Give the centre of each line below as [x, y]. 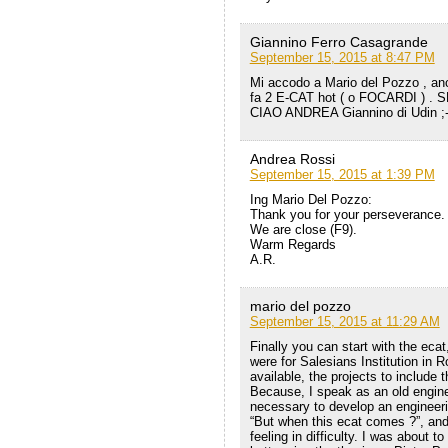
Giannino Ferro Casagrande [338, 42]
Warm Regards [292, 245]
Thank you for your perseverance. [347, 215]
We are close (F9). [303, 230]
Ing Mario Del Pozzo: [310, 200]
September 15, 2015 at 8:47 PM [342, 58]
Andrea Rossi [292, 159]
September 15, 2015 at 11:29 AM [344, 322]
